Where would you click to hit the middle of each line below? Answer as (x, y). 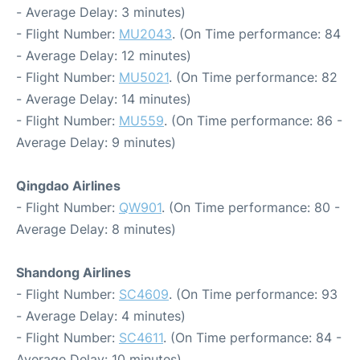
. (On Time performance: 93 (253, 294)
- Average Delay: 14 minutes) (104, 98)
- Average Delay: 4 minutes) (101, 315)
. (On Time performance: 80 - (251, 207)
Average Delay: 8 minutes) (96, 229)
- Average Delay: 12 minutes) (104, 55)
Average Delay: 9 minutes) (96, 142)
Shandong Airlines (74, 272)
